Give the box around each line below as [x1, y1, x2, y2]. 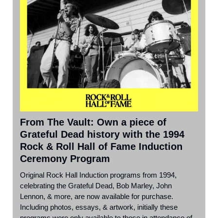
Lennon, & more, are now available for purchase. [20, 192, 173, 201]
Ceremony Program [20, 153, 110, 164]
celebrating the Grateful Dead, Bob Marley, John [20, 182, 172, 190]
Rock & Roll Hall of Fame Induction [20, 141, 182, 152]
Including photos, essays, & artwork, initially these [20, 203, 178, 212]
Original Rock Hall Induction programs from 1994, [20, 171, 177, 180]
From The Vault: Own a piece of [20, 117, 166, 128]
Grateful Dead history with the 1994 [20, 129, 184, 140]
